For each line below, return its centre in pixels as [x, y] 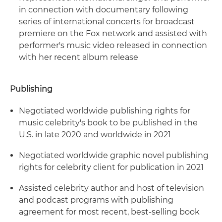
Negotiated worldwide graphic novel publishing [114, 155]
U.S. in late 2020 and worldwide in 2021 [95, 135]
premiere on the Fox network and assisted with [113, 33]
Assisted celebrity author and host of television [111, 188]
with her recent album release [79, 57]
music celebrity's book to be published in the [108, 123]
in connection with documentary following [104, 10]
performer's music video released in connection [113, 45]
